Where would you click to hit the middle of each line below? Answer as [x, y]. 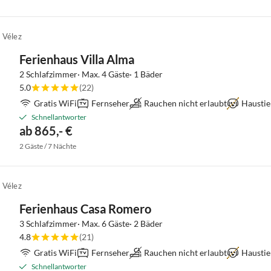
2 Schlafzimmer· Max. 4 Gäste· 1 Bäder [91, 74]
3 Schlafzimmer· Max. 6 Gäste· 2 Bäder [91, 224]
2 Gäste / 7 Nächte [48, 146]
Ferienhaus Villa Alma [77, 59]
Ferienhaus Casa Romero [85, 209]
